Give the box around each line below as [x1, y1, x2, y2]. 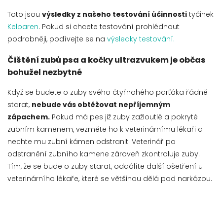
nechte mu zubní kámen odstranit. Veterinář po [7, 137, 176, 147]
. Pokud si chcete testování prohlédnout [38, 22, 180, 32]
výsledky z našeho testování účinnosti [42, 9, 187, 20]
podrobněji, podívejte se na [7, 34, 105, 44]
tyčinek [189, 9, 214, 20]
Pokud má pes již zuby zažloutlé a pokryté [52, 112, 198, 122]
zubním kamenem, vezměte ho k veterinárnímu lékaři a [7, 124, 203, 135]
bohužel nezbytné [7, 66, 82, 78]
